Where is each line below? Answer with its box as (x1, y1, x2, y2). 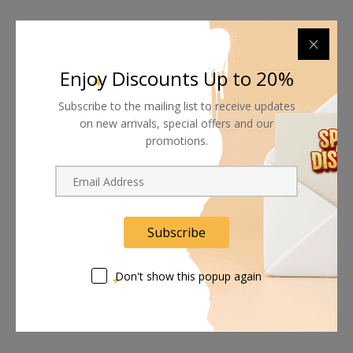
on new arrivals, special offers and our (80, 116, 273, 131)
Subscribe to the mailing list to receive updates (58, 98, 295, 113)
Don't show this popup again (115, 269, 262, 284)
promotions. (145, 133, 208, 148)
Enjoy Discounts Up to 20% (59, 65, 294, 91)
